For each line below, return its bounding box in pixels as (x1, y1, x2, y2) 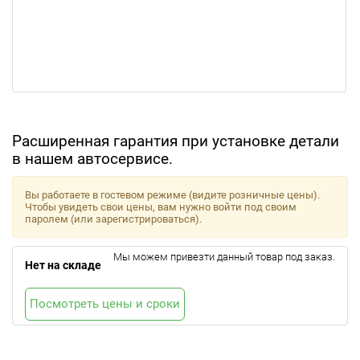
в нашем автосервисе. (12, 150, 173, 168)
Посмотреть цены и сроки (30, 297, 180, 311)
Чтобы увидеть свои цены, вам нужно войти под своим (25, 201, 297, 213)
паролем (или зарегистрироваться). (25, 213, 202, 225)
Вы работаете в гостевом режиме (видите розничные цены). (25, 189, 320, 201)
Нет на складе (25, 259, 101, 272)
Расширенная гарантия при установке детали (12, 133, 339, 150)
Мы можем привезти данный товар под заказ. (113, 251, 335, 263)
